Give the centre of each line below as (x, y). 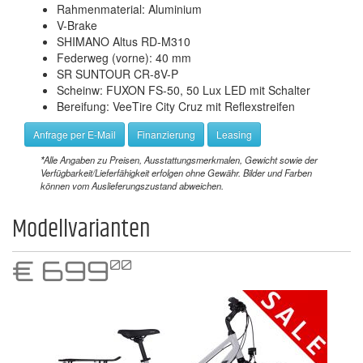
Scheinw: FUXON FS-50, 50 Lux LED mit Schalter (184, 90)
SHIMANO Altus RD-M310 (124, 42)
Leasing (234, 135)
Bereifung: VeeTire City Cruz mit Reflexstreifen (176, 107)
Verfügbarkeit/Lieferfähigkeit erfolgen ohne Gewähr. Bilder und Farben (176, 173)
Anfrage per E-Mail (75, 135)
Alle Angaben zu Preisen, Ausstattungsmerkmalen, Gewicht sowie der (181, 160)
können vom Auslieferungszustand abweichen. (132, 186)
